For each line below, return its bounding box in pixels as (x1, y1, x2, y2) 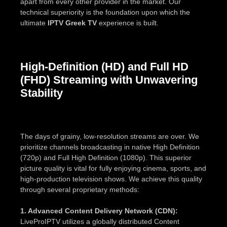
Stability (20, 86, 63, 99)
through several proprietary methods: (20, 185, 139, 194)
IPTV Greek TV (48, 18, 97, 27)
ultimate (20, 18, 48, 27)
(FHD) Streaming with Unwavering (20, 73, 198, 86)
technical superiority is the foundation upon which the (20, 8, 190, 16)
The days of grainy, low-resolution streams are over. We (20, 132, 199, 140)
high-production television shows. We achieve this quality (20, 174, 202, 183)
